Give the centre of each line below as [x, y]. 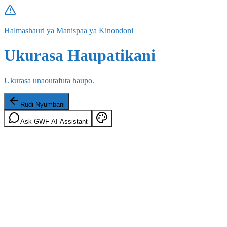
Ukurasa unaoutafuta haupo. [49, 80]
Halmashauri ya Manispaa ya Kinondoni [69, 31]
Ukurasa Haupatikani [80, 55]
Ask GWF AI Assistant [54, 121]
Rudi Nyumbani [43, 104]
